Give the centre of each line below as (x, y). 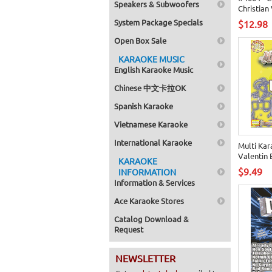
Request (129, 229)
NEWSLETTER (145, 258)
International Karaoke (153, 142)
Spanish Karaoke (144, 106)
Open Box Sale (140, 40)
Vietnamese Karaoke (151, 124)
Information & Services (155, 182)
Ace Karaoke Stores (149, 201)
